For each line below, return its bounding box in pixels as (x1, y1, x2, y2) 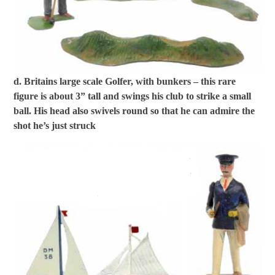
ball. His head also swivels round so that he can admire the (14, 105, 255, 116)
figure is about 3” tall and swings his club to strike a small (14, 90, 252, 101)
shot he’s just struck (14, 120, 96, 131)
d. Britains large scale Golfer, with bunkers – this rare (14, 76, 236, 87)
